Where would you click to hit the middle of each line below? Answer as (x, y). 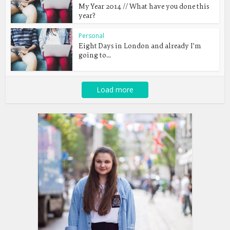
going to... (95, 55)
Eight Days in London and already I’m (140, 45)
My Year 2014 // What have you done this (144, 6)
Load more (115, 89)
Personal (92, 35)
